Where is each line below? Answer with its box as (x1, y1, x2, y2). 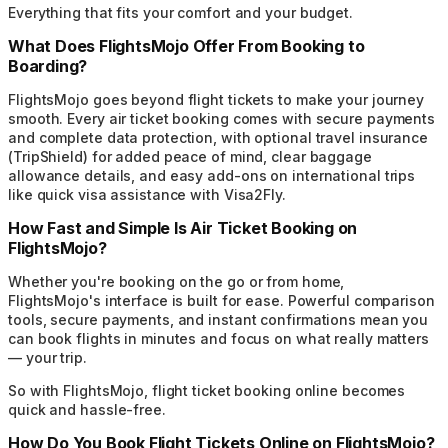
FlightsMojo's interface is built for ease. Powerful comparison (8, 291, 435, 309)
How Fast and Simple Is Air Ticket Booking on (8, 217, 358, 238)
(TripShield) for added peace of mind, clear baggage (8, 147, 372, 165)
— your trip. (8, 348, 87, 366)
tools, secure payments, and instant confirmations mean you (8, 310, 429, 328)
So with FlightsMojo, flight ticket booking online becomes (8, 381, 406, 399)
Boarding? (8, 55, 88, 76)
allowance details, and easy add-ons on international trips (8, 166, 416, 184)
